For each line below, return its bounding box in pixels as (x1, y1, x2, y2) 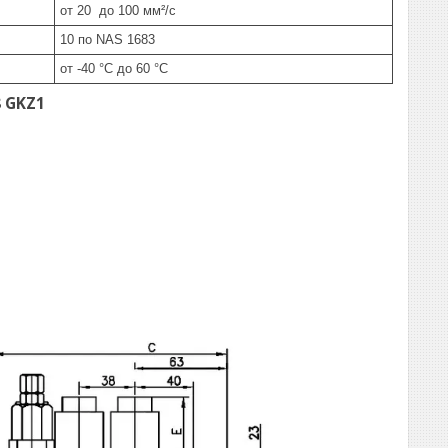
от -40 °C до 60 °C (60, 61, 168, 76)
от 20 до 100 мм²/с (60, 3, 176, 18)
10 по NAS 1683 (60, 32, 155, 47)
